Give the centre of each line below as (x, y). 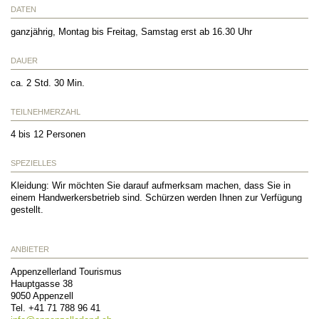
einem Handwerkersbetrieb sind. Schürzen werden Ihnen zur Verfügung (156, 197)
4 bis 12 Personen (48, 134)
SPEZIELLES (33, 163)
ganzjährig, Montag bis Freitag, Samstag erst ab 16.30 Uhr (131, 31)
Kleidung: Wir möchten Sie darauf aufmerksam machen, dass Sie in (151, 185)
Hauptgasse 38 (42, 283)
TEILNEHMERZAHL (46, 111)
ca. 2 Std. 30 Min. (48, 83)
